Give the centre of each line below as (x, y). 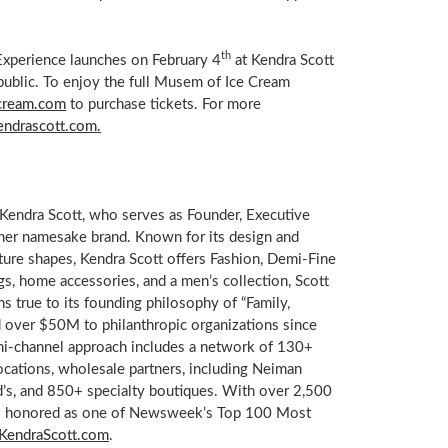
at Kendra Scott (282, 60)
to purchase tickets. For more (163, 104)
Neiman (276, 369)
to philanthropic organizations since (198, 325)
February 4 (186, 60)
